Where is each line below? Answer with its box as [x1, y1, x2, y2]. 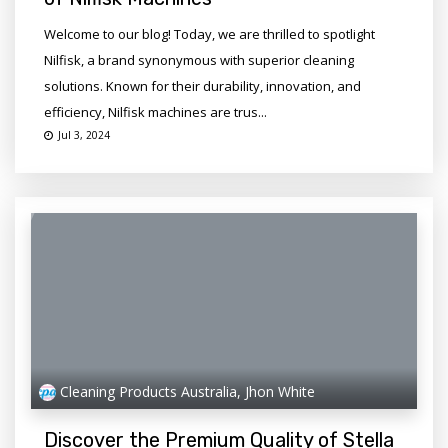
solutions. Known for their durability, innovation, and [43, 77, 361, 96]
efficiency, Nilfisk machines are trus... [43, 103, 267, 122]
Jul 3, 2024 [57, 128, 110, 143]
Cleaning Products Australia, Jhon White [59, 382, 315, 402]
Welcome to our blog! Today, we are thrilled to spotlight [43, 25, 375, 44]
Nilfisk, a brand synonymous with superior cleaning [43, 51, 354, 70]
